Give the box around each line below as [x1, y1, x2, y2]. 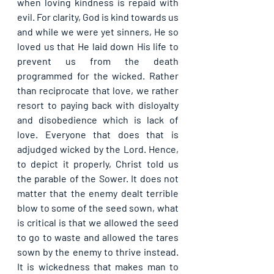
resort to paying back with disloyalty [17, 98, 179, 111]
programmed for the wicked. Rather [17, 69, 179, 81]
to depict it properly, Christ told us [17, 157, 179, 169]
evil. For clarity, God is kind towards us [17, 10, 179, 23]
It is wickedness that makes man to [17, 260, 179, 272]
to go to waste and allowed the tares [17, 231, 179, 243]
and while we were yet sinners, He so [17, 25, 179, 37]
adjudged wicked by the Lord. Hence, [17, 143, 179, 155]
